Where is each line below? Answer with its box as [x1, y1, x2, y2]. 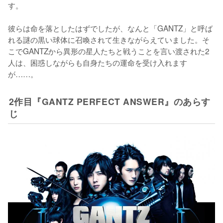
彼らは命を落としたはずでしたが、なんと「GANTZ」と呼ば [8, 22, 213, 34]
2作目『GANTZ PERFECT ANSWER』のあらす [8, 95, 211, 108]
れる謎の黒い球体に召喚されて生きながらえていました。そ [8, 34, 210, 45]
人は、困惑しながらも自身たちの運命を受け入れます [8, 57, 187, 68]
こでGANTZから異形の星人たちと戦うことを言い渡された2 [8, 45, 210, 57]
